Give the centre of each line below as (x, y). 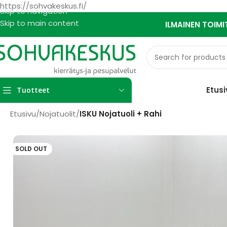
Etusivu (23, 114)
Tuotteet (33, 90)
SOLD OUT (31, 148)
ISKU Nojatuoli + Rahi (121, 114)
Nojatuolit (58, 114)
